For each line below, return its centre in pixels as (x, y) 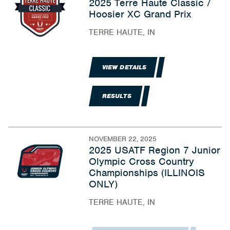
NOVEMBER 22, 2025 (122, 139)
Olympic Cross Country (141, 161)
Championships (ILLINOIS (147, 173)
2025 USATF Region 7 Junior (154, 150)
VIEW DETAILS (124, 67)
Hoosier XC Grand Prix (140, 14)
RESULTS (117, 96)
